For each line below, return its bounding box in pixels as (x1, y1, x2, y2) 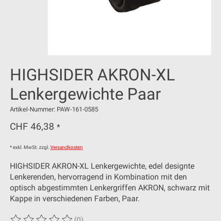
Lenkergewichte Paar (10, 84, 161, 104)
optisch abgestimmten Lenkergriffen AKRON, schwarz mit (10, 183, 210, 193)
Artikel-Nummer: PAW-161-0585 (10, 105, 98, 113)
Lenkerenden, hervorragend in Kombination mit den (10, 172, 187, 182)
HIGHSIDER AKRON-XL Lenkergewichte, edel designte (10, 161, 194, 171)
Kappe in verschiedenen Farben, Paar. (10, 194, 140, 204)
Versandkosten (50, 145, 83, 150)
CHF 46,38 (10, 121, 57, 133)
